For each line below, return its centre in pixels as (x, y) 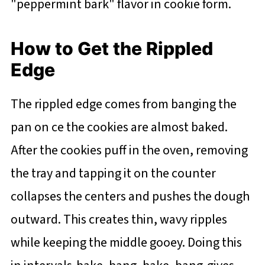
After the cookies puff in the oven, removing (129, 150)
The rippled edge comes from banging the (123, 104)
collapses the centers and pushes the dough (130, 196)
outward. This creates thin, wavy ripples (119, 219)
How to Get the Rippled (112, 48)
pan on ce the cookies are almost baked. (119, 127)
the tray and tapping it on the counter (113, 173)
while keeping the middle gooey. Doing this (126, 242)
